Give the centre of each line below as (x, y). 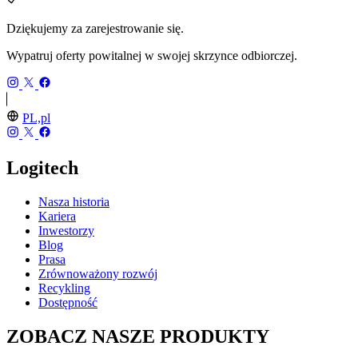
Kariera (57, 216)
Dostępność (68, 302)
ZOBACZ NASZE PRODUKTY (138, 336)
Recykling (64, 288)
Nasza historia (74, 202)
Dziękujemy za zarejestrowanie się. (95, 29)
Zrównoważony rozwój (98, 274)
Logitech (42, 168)
